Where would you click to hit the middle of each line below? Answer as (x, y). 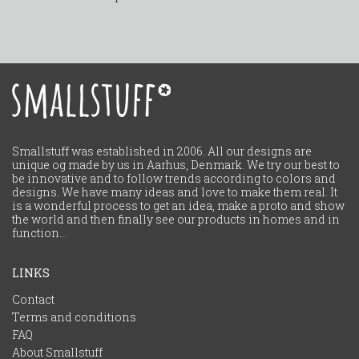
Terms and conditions (74, 317)
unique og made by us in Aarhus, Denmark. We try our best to (176, 164)
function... (39, 232)
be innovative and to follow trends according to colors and (174, 178)
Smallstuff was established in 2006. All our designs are (162, 151)
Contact (33, 299)
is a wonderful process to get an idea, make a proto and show (178, 205)
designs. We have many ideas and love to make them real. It (175, 192)
